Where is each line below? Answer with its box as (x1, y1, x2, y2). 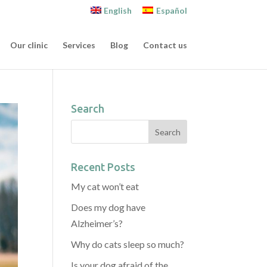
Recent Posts (71, 161, 136, 173)
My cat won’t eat (71, 181, 139, 192)
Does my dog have (71, 201, 146, 213)
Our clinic (10, 40, 48, 50)
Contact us (142, 40, 187, 50)
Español (156, 5, 187, 15)
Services (62, 40, 95, 50)
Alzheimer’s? (71, 218, 123, 229)
